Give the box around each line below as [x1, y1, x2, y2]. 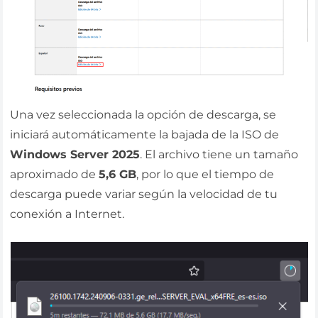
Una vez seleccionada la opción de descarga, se [10, 107, 277, 121]
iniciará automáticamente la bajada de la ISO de [10, 127, 280, 141]
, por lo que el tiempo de [136, 167, 275, 181]
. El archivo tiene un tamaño [140, 147, 299, 161]
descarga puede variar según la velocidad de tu [10, 187, 278, 201]
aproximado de [10, 167, 99, 181]
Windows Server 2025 [10, 147, 141, 161]
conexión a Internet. [10, 207, 125, 221]
